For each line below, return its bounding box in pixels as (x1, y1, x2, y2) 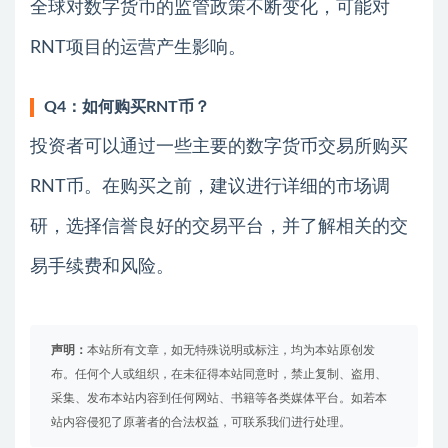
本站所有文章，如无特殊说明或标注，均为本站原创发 (87, 344, 375, 357)
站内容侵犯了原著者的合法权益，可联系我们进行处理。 (51, 416, 351, 429)
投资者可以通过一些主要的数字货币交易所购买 (30, 138, 408, 157)
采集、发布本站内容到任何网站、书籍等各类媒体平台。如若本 (51, 392, 387, 405)
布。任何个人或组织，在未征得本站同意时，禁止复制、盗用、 (51, 368, 387, 381)
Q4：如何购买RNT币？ (44, 99, 210, 116)
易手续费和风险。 (30, 258, 174, 277)
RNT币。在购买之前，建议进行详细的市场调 (30, 178, 390, 197)
